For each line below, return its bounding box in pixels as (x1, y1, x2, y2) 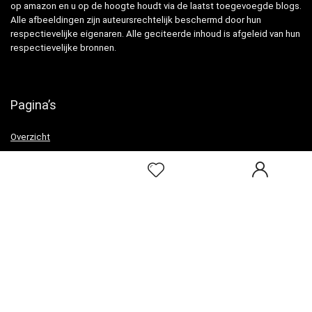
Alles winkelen (10, 257, 73, 269)
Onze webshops (10, 296, 83, 308)
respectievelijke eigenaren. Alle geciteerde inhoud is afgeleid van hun (10, 29, 300, 40)
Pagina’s (10, 97, 56, 113)
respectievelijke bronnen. (10, 42, 116, 54)
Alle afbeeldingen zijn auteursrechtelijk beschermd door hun (10, 15, 261, 26)
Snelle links (10, 204, 73, 219)
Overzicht (10, 132, 50, 143)
